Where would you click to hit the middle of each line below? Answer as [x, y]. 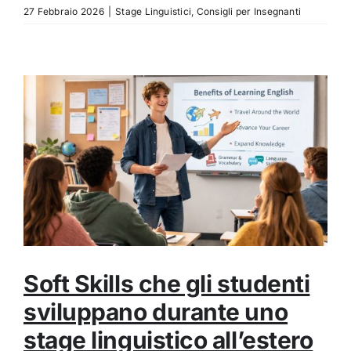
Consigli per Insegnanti [249, 11]
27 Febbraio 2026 [64, 11]
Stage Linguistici [154, 11]
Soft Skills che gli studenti [167, 284]
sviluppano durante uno [156, 312]
